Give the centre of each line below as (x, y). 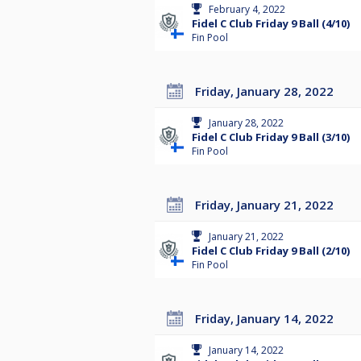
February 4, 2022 (247, 10)
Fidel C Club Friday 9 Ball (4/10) (271, 24)
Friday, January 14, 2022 (268, 319)
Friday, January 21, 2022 (268, 205)
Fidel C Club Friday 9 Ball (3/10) (271, 137)
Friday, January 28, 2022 (268, 91)
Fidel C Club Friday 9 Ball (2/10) (271, 251)
